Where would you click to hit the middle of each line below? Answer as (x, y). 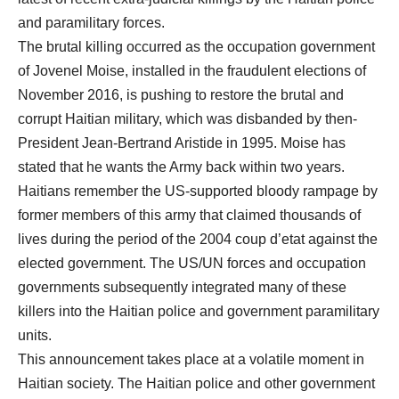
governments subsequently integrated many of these (182, 287)
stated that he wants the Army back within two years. (181, 167)
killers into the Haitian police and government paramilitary (199, 311)
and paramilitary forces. (91, 23)
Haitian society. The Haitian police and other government (196, 383)
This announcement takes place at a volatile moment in (191, 359)
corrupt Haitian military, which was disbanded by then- (187, 119)
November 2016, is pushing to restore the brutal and (181, 95)
